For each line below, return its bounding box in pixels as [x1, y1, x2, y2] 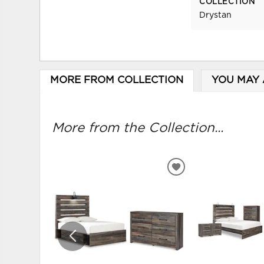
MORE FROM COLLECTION [49, 75, 183, 85]
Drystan [199, 11, 232, 20]
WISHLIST [175, 189, 226, 199]
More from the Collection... [52, 121, 224, 134]
